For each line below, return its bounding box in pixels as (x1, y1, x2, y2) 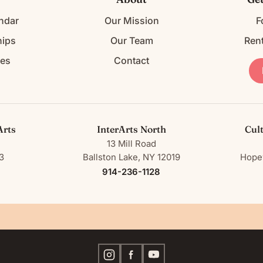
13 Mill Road (106, 139, 156, 150)
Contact (114, 55, 149, 67)
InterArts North (96, 123, 166, 136)
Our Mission (104, 15, 159, 27)
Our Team (110, 35, 153, 47)
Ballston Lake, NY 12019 (82, 152, 180, 163)
